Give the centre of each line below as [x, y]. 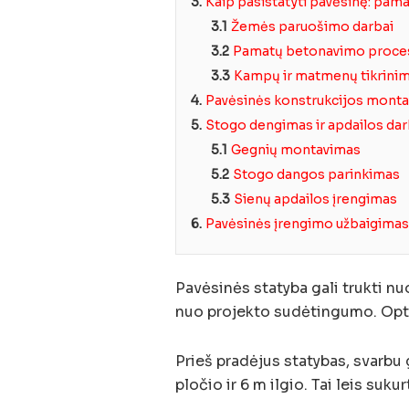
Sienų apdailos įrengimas [315, 199]
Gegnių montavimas [296, 149]
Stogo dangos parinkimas [316, 174]
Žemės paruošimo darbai [312, 26]
